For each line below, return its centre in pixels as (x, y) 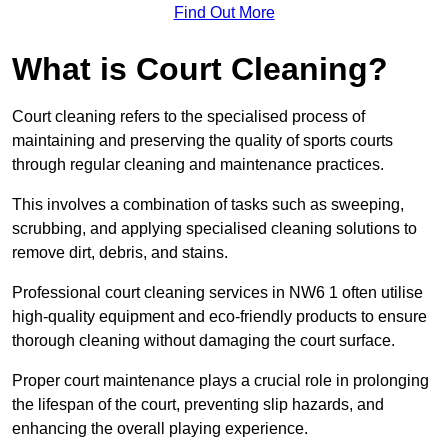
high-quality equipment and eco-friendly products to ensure (219, 317)
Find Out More (224, 13)
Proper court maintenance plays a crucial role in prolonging (220, 381)
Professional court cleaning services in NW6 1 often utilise (217, 293)
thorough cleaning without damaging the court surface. (203, 341)
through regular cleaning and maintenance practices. (198, 165)
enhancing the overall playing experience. (160, 429)
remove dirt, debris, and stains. (120, 253)
